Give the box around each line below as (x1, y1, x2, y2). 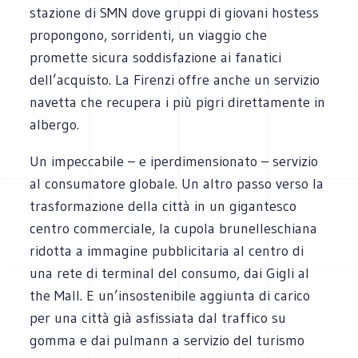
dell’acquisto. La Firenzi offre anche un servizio (30, 70, 320, 89)
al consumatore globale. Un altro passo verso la (30, 174, 324, 193)
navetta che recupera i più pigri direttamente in (30, 93, 326, 111)
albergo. (30, 115, 80, 133)
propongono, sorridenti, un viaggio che (30, 26, 268, 44)
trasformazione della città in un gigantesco (30, 197, 297, 215)
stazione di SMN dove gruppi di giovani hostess (30, 3, 320, 22)
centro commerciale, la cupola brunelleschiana (30, 219, 318, 237)
